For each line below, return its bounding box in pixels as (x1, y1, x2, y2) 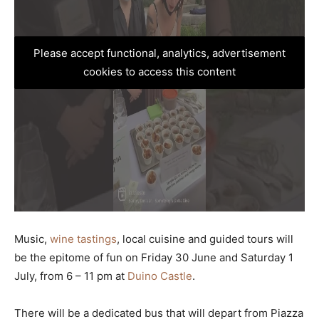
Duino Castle (127, 269, 192, 283)
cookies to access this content (83, 65, 236, 78)
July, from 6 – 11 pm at (14, 269, 127, 283)
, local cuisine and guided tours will (117, 232, 293, 246)
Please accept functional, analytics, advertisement (33, 46, 286, 60)
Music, (14, 232, 50, 246)
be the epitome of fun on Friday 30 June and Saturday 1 (14, 251, 293, 264)
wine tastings (50, 232, 117, 246)
